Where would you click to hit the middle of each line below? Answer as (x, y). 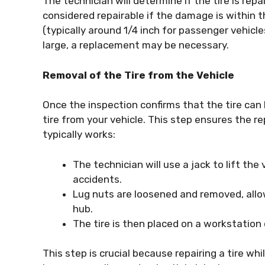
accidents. (97, 179)
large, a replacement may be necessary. (136, 45)
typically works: (79, 135)
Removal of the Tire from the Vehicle (138, 75)
